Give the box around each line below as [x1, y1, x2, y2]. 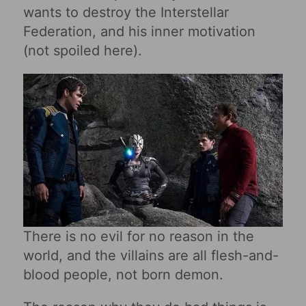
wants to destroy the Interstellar [23, 3, 229, 20]
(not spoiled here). [23, 42, 142, 59]
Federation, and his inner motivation [23, 23, 255, 40]
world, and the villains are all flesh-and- [23, 247, 279, 264]
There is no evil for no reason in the [23, 227, 254, 245]
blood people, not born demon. [23, 266, 223, 283]
